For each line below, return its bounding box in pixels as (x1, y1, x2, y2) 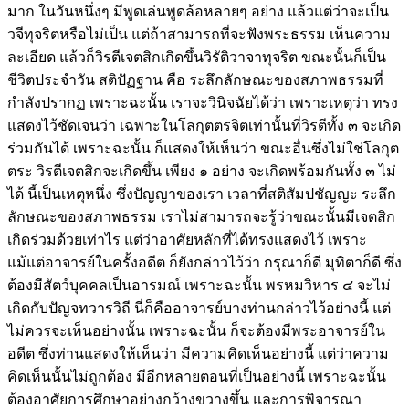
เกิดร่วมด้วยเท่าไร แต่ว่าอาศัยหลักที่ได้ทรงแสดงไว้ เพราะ (7, 231, 367, 247)
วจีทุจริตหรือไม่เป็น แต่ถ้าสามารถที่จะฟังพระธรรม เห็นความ (7, 26, 391, 42)
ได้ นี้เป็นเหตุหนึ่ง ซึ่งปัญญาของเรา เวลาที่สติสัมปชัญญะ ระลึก (7, 185, 396, 202)
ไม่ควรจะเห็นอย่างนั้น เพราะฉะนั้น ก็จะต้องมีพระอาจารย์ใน (7, 322, 385, 339)
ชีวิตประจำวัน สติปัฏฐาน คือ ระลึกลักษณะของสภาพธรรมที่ (7, 71, 383, 88)
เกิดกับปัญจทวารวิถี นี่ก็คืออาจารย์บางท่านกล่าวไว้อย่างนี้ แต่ (7, 299, 391, 316)
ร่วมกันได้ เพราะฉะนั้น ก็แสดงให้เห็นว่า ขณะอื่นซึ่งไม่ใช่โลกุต (7, 140, 399, 156)
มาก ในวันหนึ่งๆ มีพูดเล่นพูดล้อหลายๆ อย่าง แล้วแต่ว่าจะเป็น (7, 3, 389, 19)
